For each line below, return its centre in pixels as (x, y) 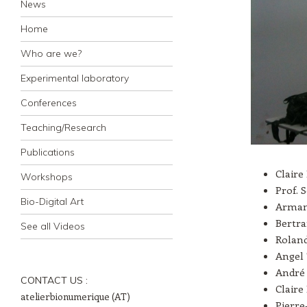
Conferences (49, 103)
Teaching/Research (63, 127)
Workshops (47, 177)
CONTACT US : (54, 280)
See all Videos (53, 226)
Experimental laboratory (75, 78)
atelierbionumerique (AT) (75, 296)
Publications (48, 152)
